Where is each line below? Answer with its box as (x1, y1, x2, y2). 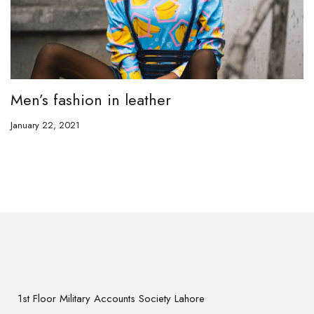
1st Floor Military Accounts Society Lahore (18, 290, 205, 306)
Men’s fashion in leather (11, 88, 171, 111)
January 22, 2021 (11, 118, 80, 132)
